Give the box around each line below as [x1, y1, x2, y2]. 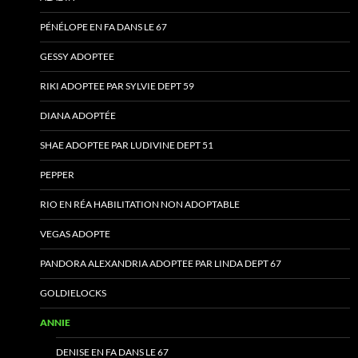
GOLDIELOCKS [40, 287, 106, 300]
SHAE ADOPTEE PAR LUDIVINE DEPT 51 [40, 139, 213, 152]
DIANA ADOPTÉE [40, 109, 116, 122]
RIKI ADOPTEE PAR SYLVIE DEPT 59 [40, 80, 194, 93]
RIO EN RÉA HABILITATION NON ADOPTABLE [40, 198, 240, 211]
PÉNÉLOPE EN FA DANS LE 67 [40, 21, 167, 34]
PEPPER [40, 169, 74, 181]
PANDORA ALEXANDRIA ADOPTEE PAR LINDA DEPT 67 [40, 257, 281, 270]
